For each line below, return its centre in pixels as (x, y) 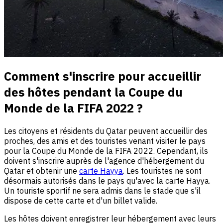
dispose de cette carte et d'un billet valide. (81, 201)
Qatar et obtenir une (42, 171)
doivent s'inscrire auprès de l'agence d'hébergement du (104, 161)
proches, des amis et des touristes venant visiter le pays (105, 141)
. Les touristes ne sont (162, 171)
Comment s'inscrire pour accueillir (103, 76)
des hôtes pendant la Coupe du (93, 92)
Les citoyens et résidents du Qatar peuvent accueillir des (106, 131)
